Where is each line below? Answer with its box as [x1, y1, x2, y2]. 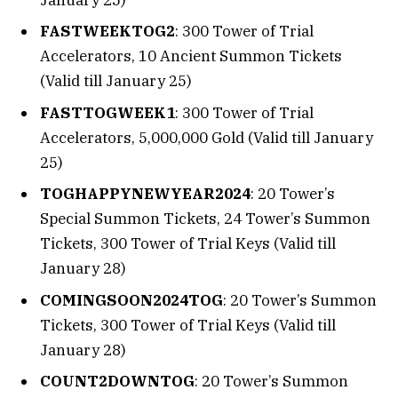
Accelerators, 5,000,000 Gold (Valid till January [40, 127, 373, 147]
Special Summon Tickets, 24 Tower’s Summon [40, 209, 370, 229]
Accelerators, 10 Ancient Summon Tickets [40, 46, 342, 67]
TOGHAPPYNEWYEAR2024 [40, 184, 251, 204]
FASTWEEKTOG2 [40, 21, 175, 42]
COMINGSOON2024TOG [40, 290, 223, 310]
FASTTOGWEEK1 [40, 102, 175, 123]
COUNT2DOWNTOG [40, 371, 195, 392]
